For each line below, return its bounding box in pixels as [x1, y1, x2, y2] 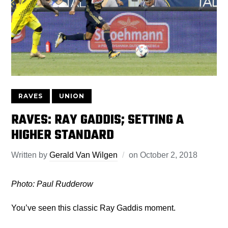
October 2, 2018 [140, 151, 198, 160]
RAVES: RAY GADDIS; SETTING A [11, 110, 184, 131]
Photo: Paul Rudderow [11, 180, 94, 189]
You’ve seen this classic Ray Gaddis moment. [11, 204, 176, 213]
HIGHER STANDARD [11, 125, 115, 146]
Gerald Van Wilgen [49, 151, 118, 160]
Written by [11, 151, 50, 160]
